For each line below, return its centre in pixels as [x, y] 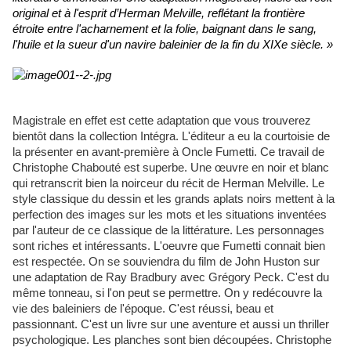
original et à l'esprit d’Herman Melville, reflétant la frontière [159, 14]
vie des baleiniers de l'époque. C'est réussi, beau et [143, 309]
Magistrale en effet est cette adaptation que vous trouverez [162, 121]
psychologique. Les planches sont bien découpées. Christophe [172, 340]
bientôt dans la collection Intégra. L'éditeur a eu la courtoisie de [171, 137]
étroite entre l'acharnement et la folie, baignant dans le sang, [165, 29]
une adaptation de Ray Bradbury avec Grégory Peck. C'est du [171, 278]
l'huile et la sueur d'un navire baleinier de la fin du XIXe [150, 45]
